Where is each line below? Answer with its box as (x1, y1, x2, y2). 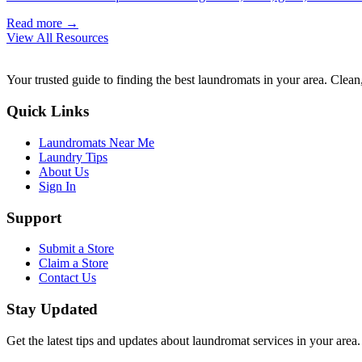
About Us (39, 164, 89, 179)
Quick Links (6, 103, 89, 120)
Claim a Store (39, 256, 108, 271)
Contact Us (39, 271, 96, 285)
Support (6, 208, 61, 226)
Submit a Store (39, 242, 114, 256)
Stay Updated (6, 300, 98, 318)
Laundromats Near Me (39, 135, 154, 149)
